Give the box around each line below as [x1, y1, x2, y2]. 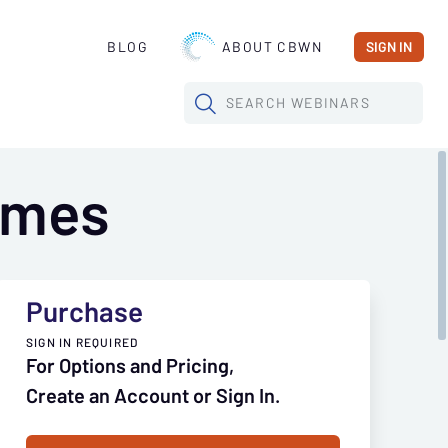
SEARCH [226, 92, 287, 114]
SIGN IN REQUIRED [26, 335, 139, 349]
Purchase [26, 291, 143, 333]
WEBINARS [286, 92, 371, 114]
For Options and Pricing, [26, 351, 234, 381]
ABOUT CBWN [222, 36, 322, 58]
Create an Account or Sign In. [26, 381, 280, 411]
